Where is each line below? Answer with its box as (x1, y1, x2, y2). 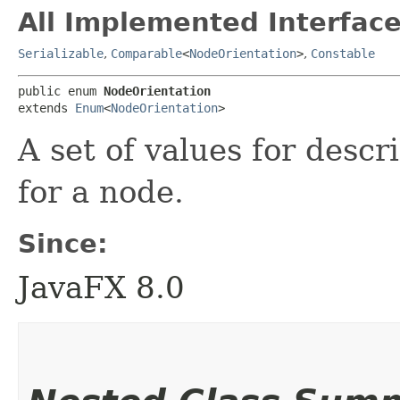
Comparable (111, 46, 182, 62)
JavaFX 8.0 (18, 270, 185, 306)
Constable (311, 46, 375, 62)
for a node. (18, 174, 184, 211)
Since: (18, 229, 108, 260)
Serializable (18, 46, 104, 62)
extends (18, 101, 75, 116)
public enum (18, 84, 104, 99)
